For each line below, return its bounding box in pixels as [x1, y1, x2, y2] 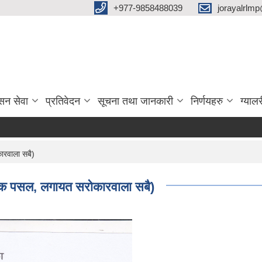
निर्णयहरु [191, 95, 223, 108]
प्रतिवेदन [46, 95, 80, 108]
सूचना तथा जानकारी [98, 95, 173, 108]
